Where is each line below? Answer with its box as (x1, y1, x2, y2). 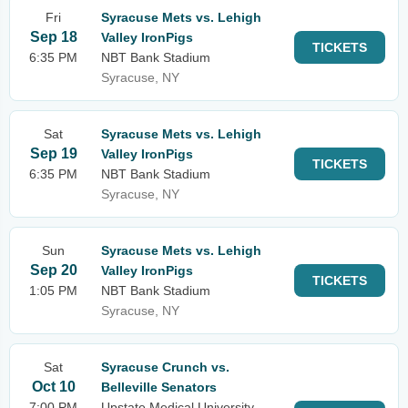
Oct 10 (31, 379, 76, 394)
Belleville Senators (101, 380, 217, 394)
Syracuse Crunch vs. (101, 360, 229, 374)
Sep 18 (29, 29, 77, 45)
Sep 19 (29, 146, 77, 161)
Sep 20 (29, 262, 77, 278)
